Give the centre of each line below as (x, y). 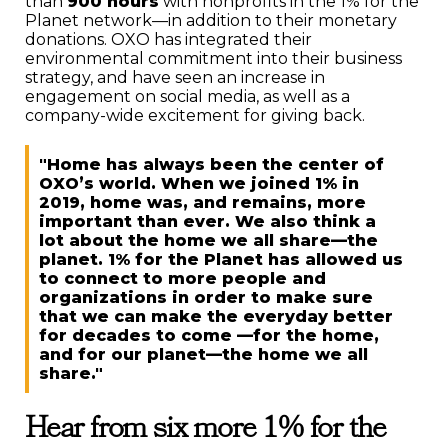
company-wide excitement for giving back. (195, 115)
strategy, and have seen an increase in (175, 77)
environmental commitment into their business (213, 58)
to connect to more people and (182, 278)
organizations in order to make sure (206, 297)
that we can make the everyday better (216, 316)
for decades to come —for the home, (209, 335)
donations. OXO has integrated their (168, 39)
